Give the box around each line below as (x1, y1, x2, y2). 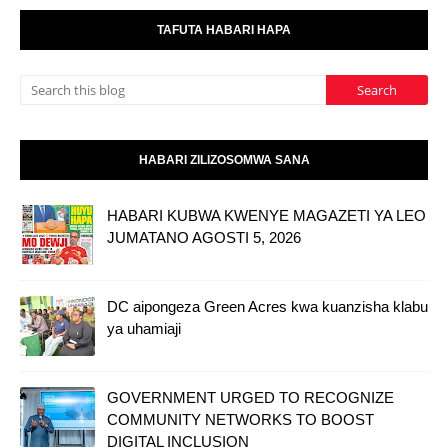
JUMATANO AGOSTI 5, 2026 (107, 229, 301, 247)
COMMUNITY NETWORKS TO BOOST (107, 411, 374, 429)
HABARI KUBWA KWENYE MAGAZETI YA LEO (107, 207, 426, 225)
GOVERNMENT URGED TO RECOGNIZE (107, 389, 394, 407)
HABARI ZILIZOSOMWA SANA (138, 153, 310, 168)
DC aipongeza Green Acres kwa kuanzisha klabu (107, 298, 428, 316)
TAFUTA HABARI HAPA (157, 23, 291, 38)
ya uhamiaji (107, 320, 181, 338)
